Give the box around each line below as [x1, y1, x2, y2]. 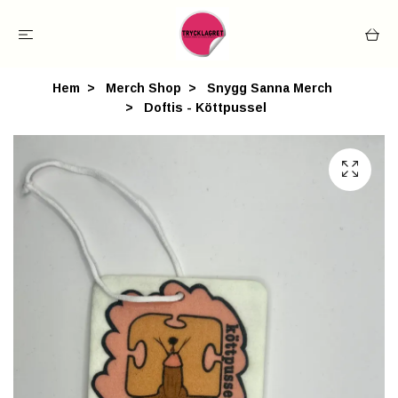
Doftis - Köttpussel [139, 100, 267, 115]
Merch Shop [105, 81, 181, 95]
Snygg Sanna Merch [206, 81, 332, 95]
